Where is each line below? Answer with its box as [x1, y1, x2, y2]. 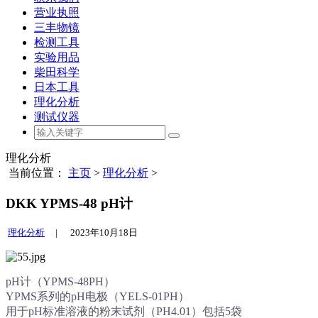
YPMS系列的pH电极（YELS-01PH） [6, 290, 190, 303]
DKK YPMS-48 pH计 [6, 195, 133, 211]
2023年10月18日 [66, 227, 138, 238]
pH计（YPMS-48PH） [6, 275, 115, 288]
